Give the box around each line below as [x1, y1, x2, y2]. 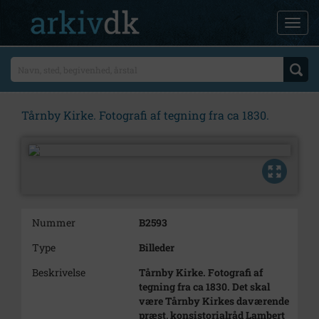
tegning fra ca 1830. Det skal [139, 280, 270, 293]
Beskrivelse [32, 266, 85, 279]
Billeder [139, 241, 174, 254]
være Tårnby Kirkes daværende [139, 294, 289, 308]
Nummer [32, 216, 75, 229]
